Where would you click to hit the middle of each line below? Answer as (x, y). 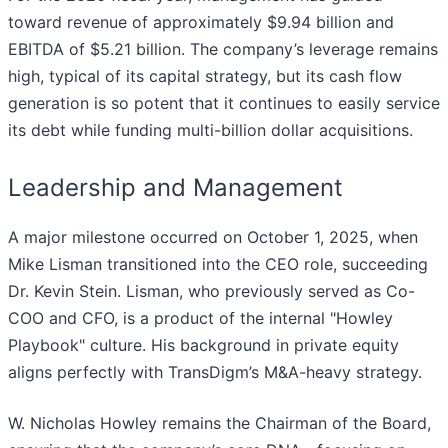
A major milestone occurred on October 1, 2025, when (213, 237)
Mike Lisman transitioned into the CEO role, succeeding (218, 264)
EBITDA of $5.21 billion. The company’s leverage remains (223, 49)
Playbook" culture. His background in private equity (203, 345)
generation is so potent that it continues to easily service (224, 103)
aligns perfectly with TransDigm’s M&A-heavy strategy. (215, 372)
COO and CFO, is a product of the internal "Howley (200, 318)
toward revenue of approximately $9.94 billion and (201, 22)
